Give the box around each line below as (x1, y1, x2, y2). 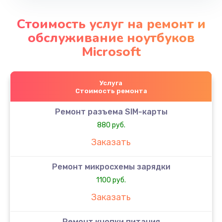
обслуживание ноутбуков (27, 29, 195, 47)
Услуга (100, 79, 122, 87)
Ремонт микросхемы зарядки (52, 162, 170, 171)
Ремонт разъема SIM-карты (55, 107, 167, 116)
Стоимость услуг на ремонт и (16, 15, 206, 33)
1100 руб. (96, 175, 126, 184)
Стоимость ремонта (75, 87, 147, 95)
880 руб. (97, 120, 125, 129)
